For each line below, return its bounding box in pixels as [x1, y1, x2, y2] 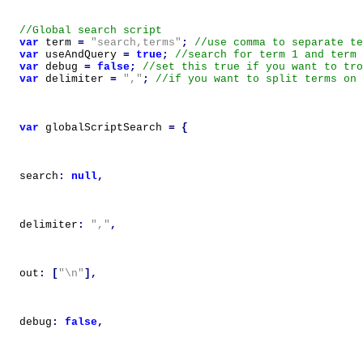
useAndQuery [45, 49, 117, 61]
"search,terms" [91, 36, 181, 49]
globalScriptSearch [45, 122, 162, 134]
